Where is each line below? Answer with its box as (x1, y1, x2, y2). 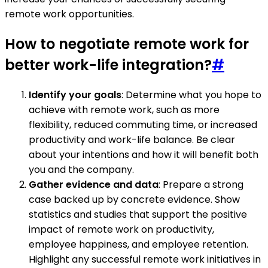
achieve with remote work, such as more (29, 102, 220, 117)
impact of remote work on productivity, (29, 222, 214, 236)
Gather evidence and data (29, 177, 159, 191)
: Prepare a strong (159, 177, 243, 191)
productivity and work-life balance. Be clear (29, 132, 235, 147)
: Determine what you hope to (121, 87, 261, 102)
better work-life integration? (5, 54, 212, 75)
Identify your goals (29, 87, 121, 102)
